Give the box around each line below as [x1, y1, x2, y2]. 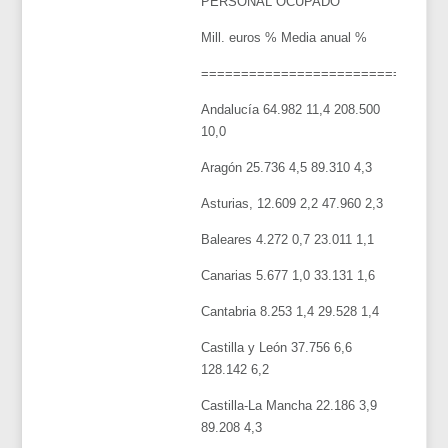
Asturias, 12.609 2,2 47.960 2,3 [201, 195, 384, 211]
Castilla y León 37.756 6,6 [201, 339, 353, 355]
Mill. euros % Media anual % [201, 29, 368, 45]
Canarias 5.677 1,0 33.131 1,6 [201, 267, 376, 283]
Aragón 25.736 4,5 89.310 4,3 [201, 159, 373, 175]
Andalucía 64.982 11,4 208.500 [201, 101, 381, 117]
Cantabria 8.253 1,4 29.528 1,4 [201, 303, 380, 319]
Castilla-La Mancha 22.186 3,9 [201, 397, 378, 413]
